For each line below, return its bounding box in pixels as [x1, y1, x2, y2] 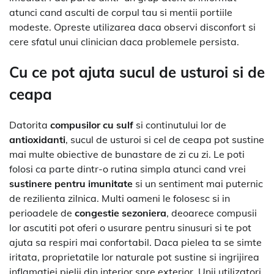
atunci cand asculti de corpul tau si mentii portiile [9, 6, 232, 19]
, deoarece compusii [166, 207, 257, 220]
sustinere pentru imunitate [9, 177, 133, 190]
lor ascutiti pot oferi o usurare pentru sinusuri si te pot [9, 221, 251, 234]
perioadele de [9, 207, 75, 220]
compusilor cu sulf [50, 119, 133, 131]
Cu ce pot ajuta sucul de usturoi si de [9, 63, 265, 82]
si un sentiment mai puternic [133, 177, 263, 190]
